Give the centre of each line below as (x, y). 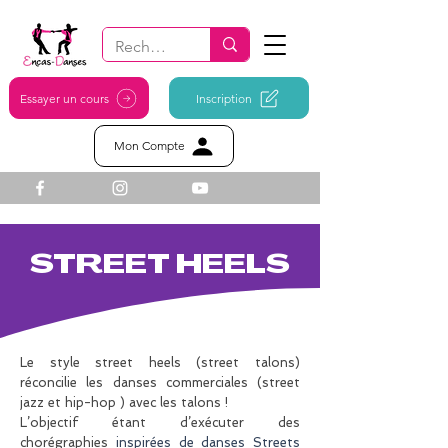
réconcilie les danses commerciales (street (160, 382)
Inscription (224, 98)
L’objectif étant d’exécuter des (160, 422)
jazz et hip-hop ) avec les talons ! (124, 402)
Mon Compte (149, 145)
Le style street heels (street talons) (160, 362)
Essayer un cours (64, 98)
